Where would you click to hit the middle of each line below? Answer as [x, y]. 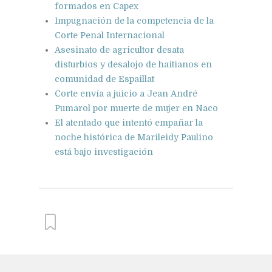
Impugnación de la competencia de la [134, 20]
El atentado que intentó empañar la [129, 122]
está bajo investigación [104, 151]
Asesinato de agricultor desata [119, 49]
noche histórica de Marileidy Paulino [134, 137]
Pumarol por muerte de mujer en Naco [136, 108]
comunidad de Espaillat [104, 79]
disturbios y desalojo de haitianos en [133, 64]
